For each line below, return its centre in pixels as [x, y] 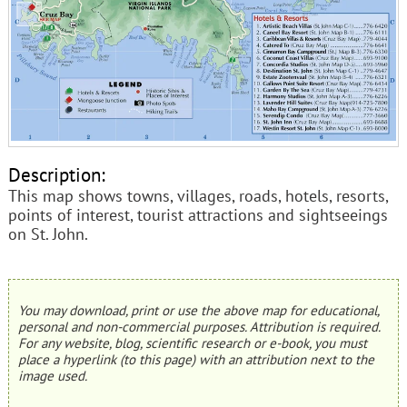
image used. [52, 375]
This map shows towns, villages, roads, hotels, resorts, [198, 196]
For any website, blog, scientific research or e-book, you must [192, 342]
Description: [56, 175]
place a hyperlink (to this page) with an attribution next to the [196, 359]
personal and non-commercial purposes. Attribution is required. [199, 326]
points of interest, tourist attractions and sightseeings [198, 215]
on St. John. [48, 234]
